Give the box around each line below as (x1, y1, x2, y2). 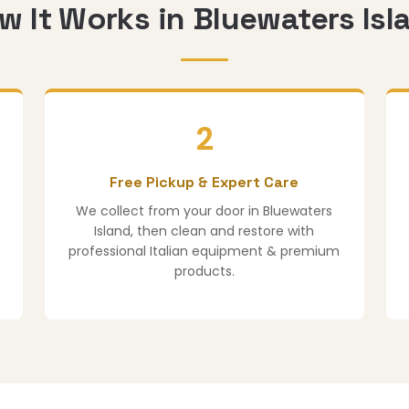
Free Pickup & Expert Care (110, 173, 299, 193)
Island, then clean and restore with (94, 222, 315, 241)
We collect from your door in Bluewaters (76, 202, 333, 221)
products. (173, 262, 235, 281)
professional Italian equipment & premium (68, 242, 341, 261)
